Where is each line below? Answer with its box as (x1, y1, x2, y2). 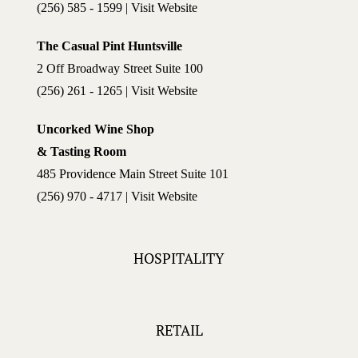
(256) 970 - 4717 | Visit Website (36, 189, 197, 203)
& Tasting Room (36, 144, 126, 158)
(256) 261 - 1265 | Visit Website (36, 83, 197, 97)
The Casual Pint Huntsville (36, 38, 182, 53)
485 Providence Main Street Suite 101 (36, 166, 229, 181)
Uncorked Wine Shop (36, 121, 154, 136)
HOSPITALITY (133, 248, 225, 268)
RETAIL (155, 320, 203, 340)
